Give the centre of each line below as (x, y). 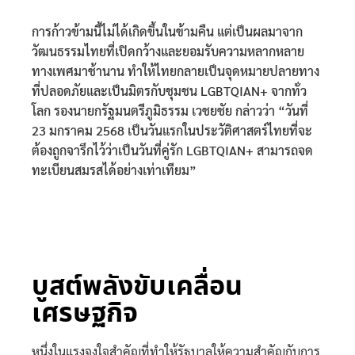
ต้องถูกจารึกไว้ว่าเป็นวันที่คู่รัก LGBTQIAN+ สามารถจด (172, 151)
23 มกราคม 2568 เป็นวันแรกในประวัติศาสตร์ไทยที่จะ (172, 131)
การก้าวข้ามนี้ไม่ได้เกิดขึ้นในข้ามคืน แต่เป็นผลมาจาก (167, 32)
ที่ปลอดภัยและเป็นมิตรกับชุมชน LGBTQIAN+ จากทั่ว (169, 91)
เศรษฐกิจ (85, 314)
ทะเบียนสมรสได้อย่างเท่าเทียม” (114, 170)
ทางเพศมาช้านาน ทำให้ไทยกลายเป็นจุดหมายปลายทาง (176, 71)
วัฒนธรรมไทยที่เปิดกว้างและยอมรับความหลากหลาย (168, 52)
